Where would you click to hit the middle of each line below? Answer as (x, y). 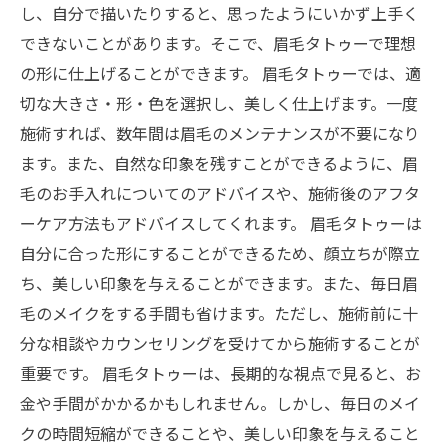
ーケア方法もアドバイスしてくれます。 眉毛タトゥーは (221, 223)
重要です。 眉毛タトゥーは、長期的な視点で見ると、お (220, 373)
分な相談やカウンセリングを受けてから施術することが (220, 343)
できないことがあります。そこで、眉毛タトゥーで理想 (218, 43)
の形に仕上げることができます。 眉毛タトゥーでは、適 (220, 73)
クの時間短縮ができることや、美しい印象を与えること (220, 433)
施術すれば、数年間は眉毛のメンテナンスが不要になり (220, 133)
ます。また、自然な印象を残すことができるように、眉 (219, 163)
